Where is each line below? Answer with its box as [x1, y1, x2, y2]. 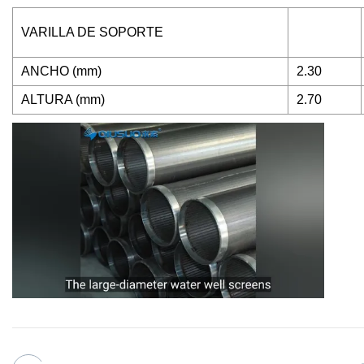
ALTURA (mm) [21, 93, 105, 107]
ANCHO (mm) [21, 64, 102, 79]
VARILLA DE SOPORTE [21, 25, 163, 40]
